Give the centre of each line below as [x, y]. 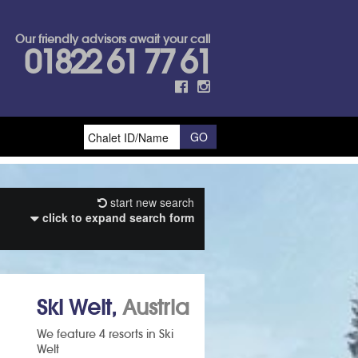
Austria [156, 308]
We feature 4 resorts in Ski [105, 334]
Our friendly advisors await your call [113, 39]
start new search [151, 203]
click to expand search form [117, 218]
